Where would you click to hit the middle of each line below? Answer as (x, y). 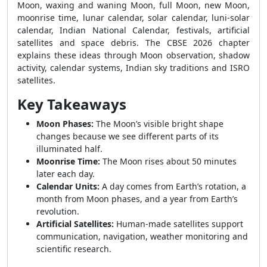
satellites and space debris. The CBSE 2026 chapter (133, 43)
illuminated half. (69, 149)
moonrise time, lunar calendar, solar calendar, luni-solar (133, 18)
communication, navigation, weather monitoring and (142, 236)
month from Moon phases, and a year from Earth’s (137, 199)
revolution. (58, 211)
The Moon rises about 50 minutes (168, 161)
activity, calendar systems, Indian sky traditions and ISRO (133, 68)
